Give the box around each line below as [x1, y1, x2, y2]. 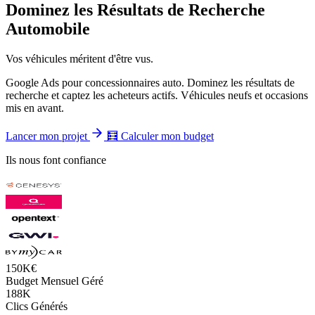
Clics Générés [6, 300, 67, 312]
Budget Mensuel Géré [6, 274, 103, 287]
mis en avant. [6, 101, 64, 114]
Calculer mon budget [118, 129, 214, 142]
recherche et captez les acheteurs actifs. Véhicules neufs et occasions [6, 89, 308, 101]
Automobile [6, 19, 90, 38]
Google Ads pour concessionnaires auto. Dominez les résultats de [6, 76, 295, 89]
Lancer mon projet [6, 129, 90, 142]
